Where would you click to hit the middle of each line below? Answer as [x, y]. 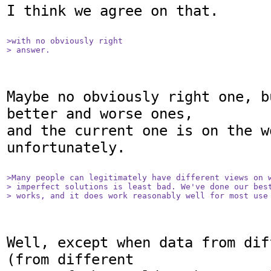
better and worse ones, [100, 113]
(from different [70, 259]
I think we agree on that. [113, 11]
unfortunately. [66, 147]
